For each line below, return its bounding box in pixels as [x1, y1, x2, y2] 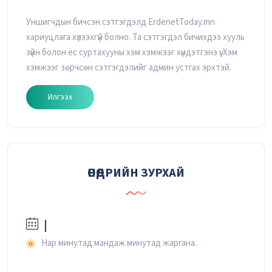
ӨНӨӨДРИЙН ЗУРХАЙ [87, 165, 185, 182]
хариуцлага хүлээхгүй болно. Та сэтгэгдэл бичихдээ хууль [26, 31, 245, 44]
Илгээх [48, 90, 72, 103]
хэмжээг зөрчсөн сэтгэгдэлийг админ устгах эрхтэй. [26, 61, 231, 75]
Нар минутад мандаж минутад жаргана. [41, 237, 197, 250]
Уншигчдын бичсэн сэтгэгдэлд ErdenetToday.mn [26, 16, 215, 29]
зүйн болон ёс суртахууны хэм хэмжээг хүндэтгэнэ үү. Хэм [26, 46, 237, 59]
